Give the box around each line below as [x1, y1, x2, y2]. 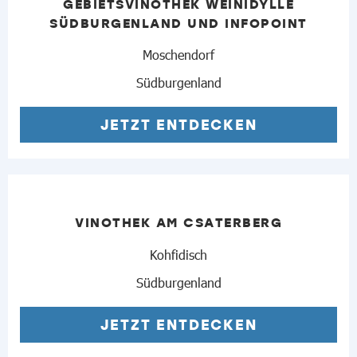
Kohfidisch [150, 245, 207, 262]
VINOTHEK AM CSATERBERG [75, 214, 282, 231]
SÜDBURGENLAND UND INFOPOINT [49, 14, 308, 31]
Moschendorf [143, 46, 214, 63]
